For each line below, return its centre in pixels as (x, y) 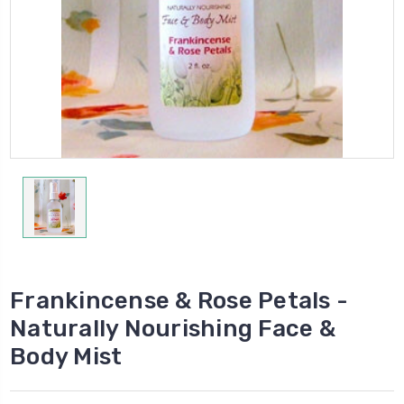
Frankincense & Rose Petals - (179, 300)
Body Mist (66, 356)
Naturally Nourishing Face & (173, 328)
